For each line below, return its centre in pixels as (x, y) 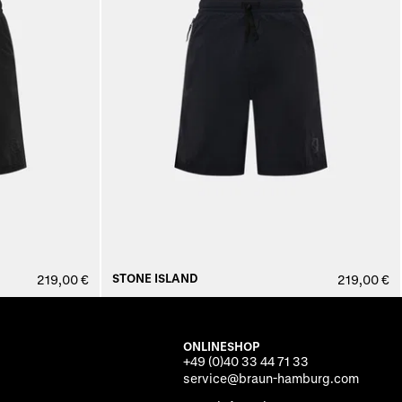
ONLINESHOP (221, 346)
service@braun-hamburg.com (271, 379)
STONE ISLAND (155, 278)
